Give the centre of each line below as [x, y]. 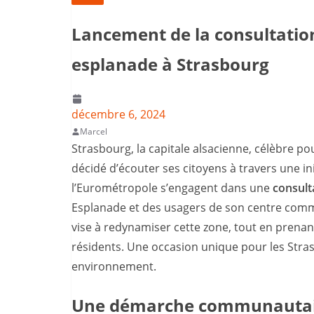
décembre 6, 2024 [118, 115]
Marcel [94, 132]
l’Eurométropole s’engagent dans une [172, 188]
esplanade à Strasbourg [170, 64]
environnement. [114, 267]
